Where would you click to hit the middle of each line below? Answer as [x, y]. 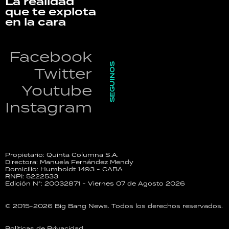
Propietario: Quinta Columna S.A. [62, 154]
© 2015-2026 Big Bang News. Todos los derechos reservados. [114, 205]
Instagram [49, 107]
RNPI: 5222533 [32, 176]
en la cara [36, 22]
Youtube [57, 90]
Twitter [63, 73]
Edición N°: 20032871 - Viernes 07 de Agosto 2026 [95, 183]
